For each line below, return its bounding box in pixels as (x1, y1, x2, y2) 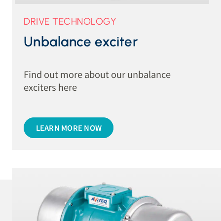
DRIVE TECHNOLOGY (24, 15, 117, 27)
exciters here (24, 80, 77, 94)
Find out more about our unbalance (24, 68, 171, 81)
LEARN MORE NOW (36, 122, 102, 133)
